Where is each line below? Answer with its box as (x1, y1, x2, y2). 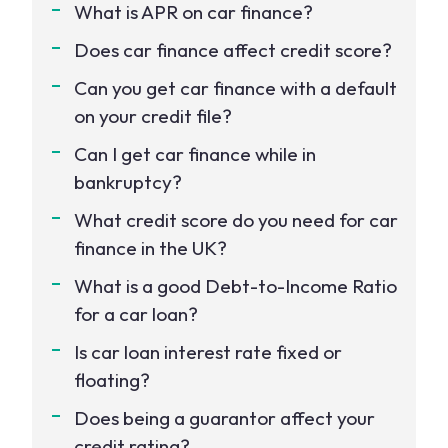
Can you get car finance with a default (74, 76, 397, 100)
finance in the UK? (74, 236, 227, 260)
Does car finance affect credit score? (74, 38, 392, 62)
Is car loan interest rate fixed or (74, 340, 342, 364)
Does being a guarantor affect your (74, 406, 375, 430)
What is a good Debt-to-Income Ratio (74, 274, 397, 298)
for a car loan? (74, 302, 198, 326)
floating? (74, 368, 150, 392)
